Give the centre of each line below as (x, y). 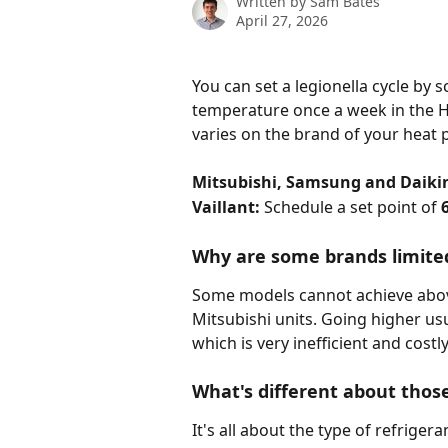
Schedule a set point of (352, 206)
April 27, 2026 (282, 20)
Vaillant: (228, 206)
